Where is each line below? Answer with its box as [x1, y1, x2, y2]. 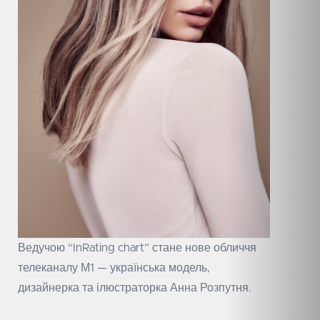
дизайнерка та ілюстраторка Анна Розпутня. [18, 281, 251, 294]
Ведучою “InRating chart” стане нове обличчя [18, 241, 256, 254]
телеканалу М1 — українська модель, [18, 261, 210, 274]
